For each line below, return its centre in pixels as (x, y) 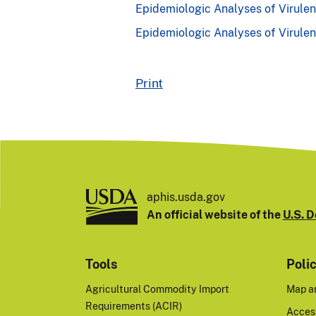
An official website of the (214, 215)
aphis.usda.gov (186, 197)
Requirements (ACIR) (133, 305)
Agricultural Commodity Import (157, 288)
